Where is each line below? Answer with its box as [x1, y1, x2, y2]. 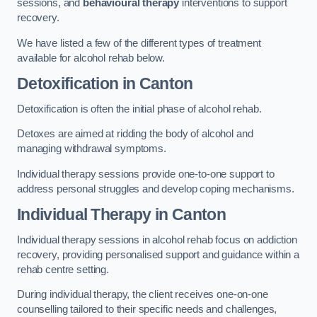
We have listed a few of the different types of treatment [17, 37, 261, 49]
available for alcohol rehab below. [17, 52, 166, 64]
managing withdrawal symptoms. [17, 143, 169, 155]
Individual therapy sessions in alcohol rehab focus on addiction [17, 234, 297, 246]
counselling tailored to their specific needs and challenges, [17, 304, 277, 316]
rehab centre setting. [17, 263, 109, 275]
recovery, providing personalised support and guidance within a [17, 248, 299, 260]
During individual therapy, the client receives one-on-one [17, 289, 268, 301]
